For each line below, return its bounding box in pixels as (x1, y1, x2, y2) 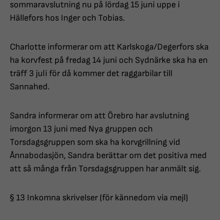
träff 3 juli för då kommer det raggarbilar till (10, 68, 172, 79)
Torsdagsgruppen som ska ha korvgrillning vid (10, 137, 180, 148)
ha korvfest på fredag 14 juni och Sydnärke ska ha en (10, 55, 208, 66)
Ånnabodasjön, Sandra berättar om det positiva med (10, 150, 207, 161)
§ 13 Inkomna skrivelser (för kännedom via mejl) (10, 192, 188, 203)
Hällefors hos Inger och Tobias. (10, 13, 125, 24)
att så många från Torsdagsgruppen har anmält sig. (10, 164, 201, 174)
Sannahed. (10, 82, 50, 92)
